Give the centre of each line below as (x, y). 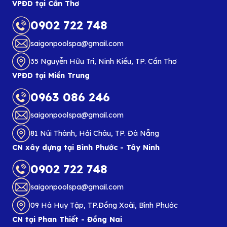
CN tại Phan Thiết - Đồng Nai (67, 219)
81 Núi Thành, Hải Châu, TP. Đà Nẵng (94, 134)
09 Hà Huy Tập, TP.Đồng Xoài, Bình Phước (104, 205)
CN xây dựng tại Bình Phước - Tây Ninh (86, 148)
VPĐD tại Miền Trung (51, 76)
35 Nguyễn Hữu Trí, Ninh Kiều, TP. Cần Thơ (103, 62)
